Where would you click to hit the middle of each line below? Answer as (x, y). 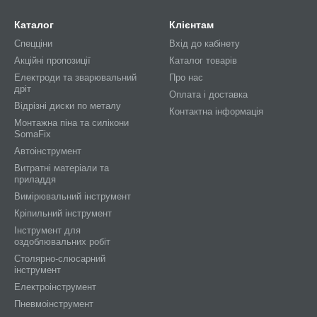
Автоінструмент (48, 151)
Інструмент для (47, 230)
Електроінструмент (55, 287)
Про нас (186, 77)
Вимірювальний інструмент (73, 196)
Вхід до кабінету (204, 44)
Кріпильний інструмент (63, 213)
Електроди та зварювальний (75, 77)
